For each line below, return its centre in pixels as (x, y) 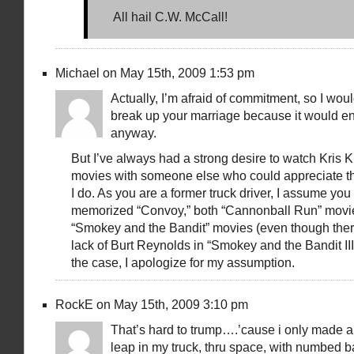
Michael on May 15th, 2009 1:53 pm (155, 73)
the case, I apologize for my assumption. (183, 263)
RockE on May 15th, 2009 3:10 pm (152, 305)
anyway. (134, 133)
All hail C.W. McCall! (170, 17)
